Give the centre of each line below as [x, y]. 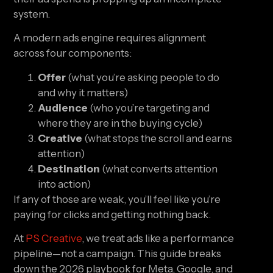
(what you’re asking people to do [143, 77]
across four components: [73, 53]
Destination [69, 168]
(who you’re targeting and [149, 108]
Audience [63, 108]
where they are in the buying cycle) [120, 123]
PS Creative [54, 239]
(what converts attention [159, 168]
